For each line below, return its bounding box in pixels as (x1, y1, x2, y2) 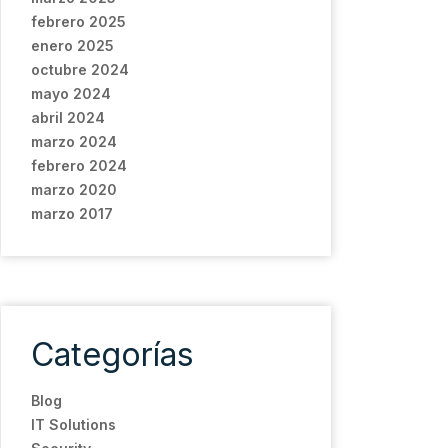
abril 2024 (31, 109, 105, 126)
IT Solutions (31, 416, 116, 433)
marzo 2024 (31, 133, 117, 150)
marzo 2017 (31, 205, 113, 222)
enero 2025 (31, 37, 114, 54)
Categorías (31, 335, 194, 374)
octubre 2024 (31, 61, 129, 78)
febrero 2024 (31, 157, 127, 174)
